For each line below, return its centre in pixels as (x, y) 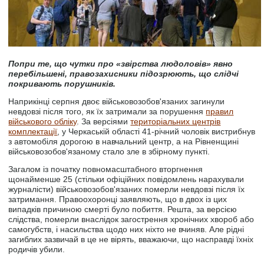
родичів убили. (37, 249)
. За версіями (104, 121)
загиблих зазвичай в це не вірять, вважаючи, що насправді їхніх (131, 239)
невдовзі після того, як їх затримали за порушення (107, 111)
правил (220, 111)
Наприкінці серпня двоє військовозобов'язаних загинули (117, 101)
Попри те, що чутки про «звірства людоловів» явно (121, 64)
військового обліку (43, 121)
